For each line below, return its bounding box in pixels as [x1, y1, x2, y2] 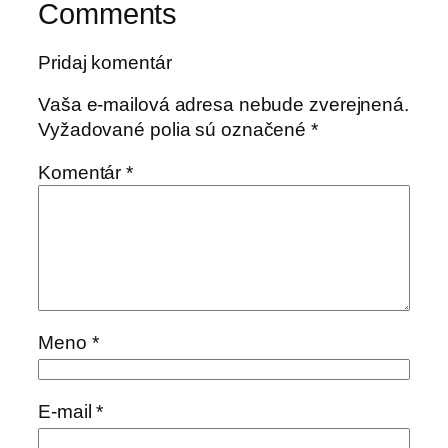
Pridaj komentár [38, 52, 172, 74]
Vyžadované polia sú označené [38, 118, 312, 140]
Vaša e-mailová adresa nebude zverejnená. [38, 93, 409, 115]
